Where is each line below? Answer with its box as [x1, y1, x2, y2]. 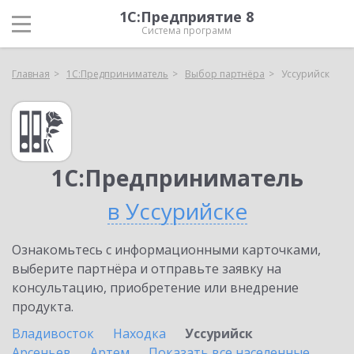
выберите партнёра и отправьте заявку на [12, 260, 281, 277]
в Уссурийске [107, 196, 247, 226]
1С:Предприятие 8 [119, 7, 254, 26]
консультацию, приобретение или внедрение [12, 279, 299, 296]
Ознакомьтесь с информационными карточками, [12, 241, 321, 258]
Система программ [141, 24, 232, 37]
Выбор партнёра [185, 67, 265, 81]
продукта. [12, 298, 73, 315]
